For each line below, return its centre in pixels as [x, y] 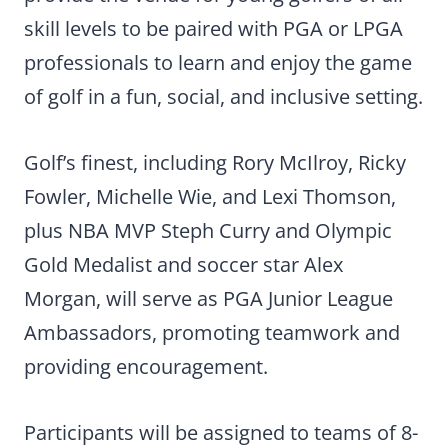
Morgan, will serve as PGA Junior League [208, 298]
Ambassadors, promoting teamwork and [212, 332]
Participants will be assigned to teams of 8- [221, 432]
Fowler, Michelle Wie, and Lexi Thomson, [210, 196]
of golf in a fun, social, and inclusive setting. [223, 96]
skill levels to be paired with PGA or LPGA [213, 28]
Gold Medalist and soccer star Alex [183, 264]
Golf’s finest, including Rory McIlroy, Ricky [215, 162]
